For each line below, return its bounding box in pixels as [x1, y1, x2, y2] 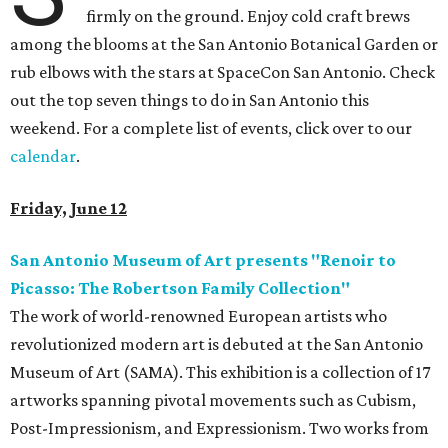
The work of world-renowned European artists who [10, 306, 387, 327]
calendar [10, 146, 76, 167]
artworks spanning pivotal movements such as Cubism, [10, 390, 416, 411]
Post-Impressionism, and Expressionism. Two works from [10, 418, 429, 439]
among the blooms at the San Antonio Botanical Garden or [10, 34, 438, 55]
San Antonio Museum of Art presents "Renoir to [10, 250, 396, 271]
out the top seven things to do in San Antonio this [10, 90, 369, 111]
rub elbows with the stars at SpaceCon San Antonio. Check [10, 62, 435, 83]
